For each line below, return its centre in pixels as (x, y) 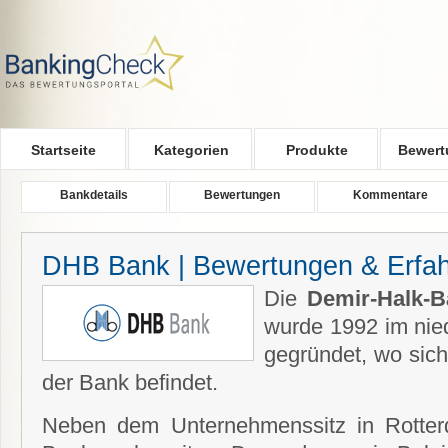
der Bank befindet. (130, 382)
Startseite (63, 150)
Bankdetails (94, 195)
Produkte (317, 150)
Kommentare (390, 195)
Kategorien (191, 150)
